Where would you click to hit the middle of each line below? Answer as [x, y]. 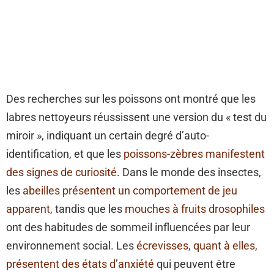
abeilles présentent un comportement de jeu [130, 191]
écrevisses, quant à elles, [196, 246]
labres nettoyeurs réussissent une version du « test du [136, 117]
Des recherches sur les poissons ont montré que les [131, 99]
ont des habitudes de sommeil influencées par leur [128, 228]
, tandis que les [87, 209]
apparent [28, 209]
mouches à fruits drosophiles [195, 209]
